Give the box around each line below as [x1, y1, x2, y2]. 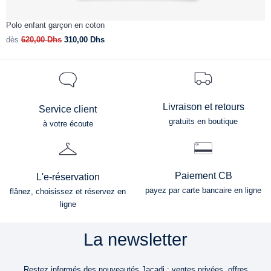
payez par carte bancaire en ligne [145, 185, 261, 195]
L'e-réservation [36, 171, 100, 182]
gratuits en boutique [169, 116, 238, 126]
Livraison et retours [162, 100, 244, 112]
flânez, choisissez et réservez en [10, 186, 126, 196]
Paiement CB [174, 169, 232, 181]
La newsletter [83, 229, 188, 249]
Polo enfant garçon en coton [6, 21, 105, 30]
